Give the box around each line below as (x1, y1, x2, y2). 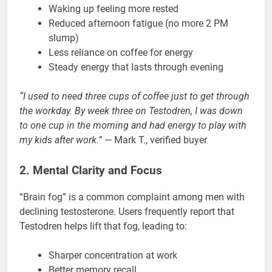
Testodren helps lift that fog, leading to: (19, 220, 187, 233)
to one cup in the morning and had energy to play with (19, 119, 246, 131)
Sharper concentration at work (49, 250, 177, 262)
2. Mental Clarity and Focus (19, 163, 162, 177)
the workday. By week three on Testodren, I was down (19, 104, 243, 117)
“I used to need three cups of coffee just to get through (19, 90, 250, 102)
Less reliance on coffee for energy (49, 46, 193, 58)
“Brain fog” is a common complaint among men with (19, 191, 245, 203)
